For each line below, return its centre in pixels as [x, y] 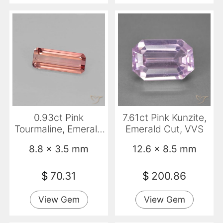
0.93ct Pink [59, 117]
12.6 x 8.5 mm [164, 149]
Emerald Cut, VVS [164, 129]
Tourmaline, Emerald [59, 129]
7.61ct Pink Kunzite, [164, 117]
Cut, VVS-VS [59, 140]
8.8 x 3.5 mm [59, 149]
